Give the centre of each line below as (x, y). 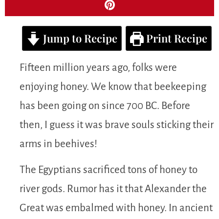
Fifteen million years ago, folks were (98, 67)
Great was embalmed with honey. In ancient (116, 208)
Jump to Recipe (79, 38)
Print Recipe (176, 38)
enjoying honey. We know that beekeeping (113, 87)
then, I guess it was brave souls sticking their (117, 125)
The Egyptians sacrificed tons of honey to (109, 170)
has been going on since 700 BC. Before (105, 106)
